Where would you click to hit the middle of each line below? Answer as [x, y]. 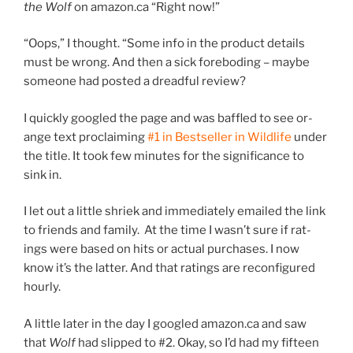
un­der [310, 137]
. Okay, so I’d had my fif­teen [246, 342]
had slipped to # [122, 342]
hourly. [42, 287]
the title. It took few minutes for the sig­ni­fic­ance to [164, 156]
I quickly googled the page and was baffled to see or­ [168, 118]
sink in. [43, 175]
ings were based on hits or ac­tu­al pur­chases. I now [162, 249]
